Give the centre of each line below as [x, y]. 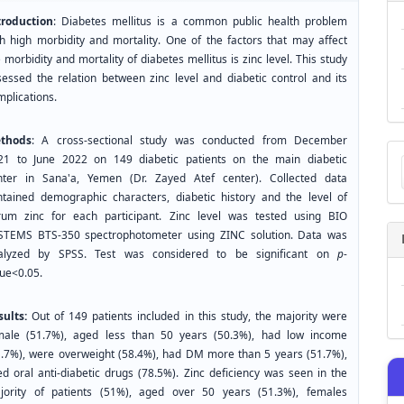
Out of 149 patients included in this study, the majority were [187, 317]
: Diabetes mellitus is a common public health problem [200, 22]
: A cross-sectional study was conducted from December [189, 141]
